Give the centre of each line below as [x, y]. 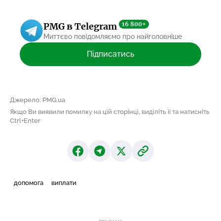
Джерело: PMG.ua [37, 100]
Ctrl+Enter [25, 120]
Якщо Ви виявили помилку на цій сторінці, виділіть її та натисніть [110, 111]
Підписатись [110, 54]
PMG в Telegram [81, 26]
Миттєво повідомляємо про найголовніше [113, 37]
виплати [64, 183]
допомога [29, 183]
